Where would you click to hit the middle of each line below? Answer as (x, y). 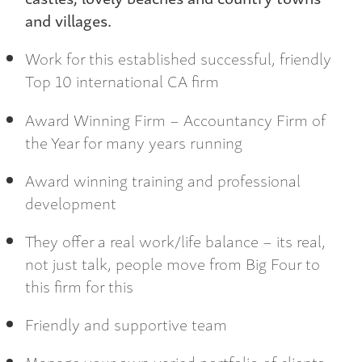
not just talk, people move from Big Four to (173, 263)
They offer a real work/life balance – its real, (175, 240)
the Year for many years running (134, 141)
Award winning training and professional (163, 179)
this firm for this (79, 285)
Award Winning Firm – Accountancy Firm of (175, 119)
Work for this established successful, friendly (178, 58)
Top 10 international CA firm (122, 81)
